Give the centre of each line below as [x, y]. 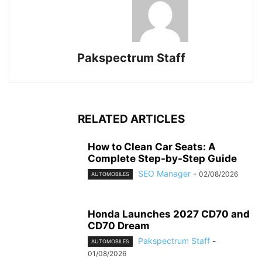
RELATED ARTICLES [131, 119]
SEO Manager [164, 173]
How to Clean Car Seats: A [152, 147]
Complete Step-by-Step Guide [162, 158]
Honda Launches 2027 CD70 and [169, 214]
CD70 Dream [119, 226]
